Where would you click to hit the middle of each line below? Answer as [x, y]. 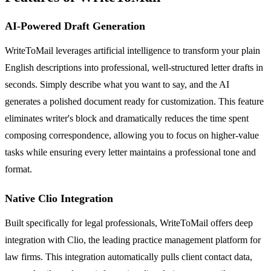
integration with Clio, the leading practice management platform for [133, 240]
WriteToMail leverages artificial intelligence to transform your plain [132, 50]
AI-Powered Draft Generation [75, 26]
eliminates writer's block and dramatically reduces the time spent [127, 118]
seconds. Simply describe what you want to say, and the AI [117, 84]
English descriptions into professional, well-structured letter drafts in [134, 67]
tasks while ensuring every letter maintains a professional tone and [130, 152]
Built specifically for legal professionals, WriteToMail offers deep [129, 223]
